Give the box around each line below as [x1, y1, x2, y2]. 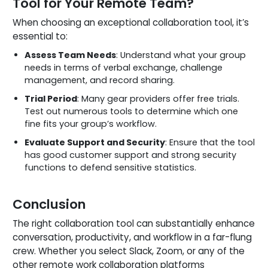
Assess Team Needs [25, 48, 116, 61]
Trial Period [25, 92, 77, 105]
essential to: [13, 29, 68, 42]
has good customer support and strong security [25, 148, 236, 161]
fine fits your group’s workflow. [25, 117, 157, 130]
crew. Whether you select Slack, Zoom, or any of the [13, 244, 245, 257]
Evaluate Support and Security [25, 136, 165, 148]
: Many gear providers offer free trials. [77, 92, 239, 105]
